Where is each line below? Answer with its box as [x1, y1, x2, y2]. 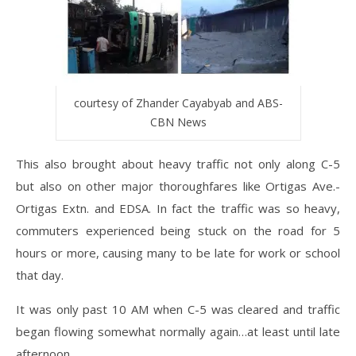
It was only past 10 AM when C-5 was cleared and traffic [16, 301, 340, 318]
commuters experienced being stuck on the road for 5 [16, 222, 340, 239]
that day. [16, 267, 64, 284]
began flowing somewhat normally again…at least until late [16, 323, 340, 340]
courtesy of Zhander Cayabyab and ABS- [73, 95, 283, 111]
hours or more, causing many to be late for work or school [16, 245, 340, 261]
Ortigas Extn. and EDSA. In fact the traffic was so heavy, [16, 200, 340, 217]
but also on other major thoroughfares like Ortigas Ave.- [16, 178, 340, 195]
